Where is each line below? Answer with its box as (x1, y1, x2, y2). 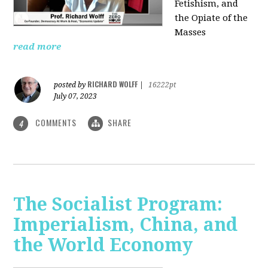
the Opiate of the (175, 12, 248, 23)
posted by (54, 80, 88, 89)
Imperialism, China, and (13, 214, 238, 236)
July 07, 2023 (54, 92, 98, 100)
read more (13, 41, 62, 52)
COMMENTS (33, 115, 80, 129)
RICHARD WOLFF (87, 78, 138, 89)
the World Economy (13, 234, 193, 256)
